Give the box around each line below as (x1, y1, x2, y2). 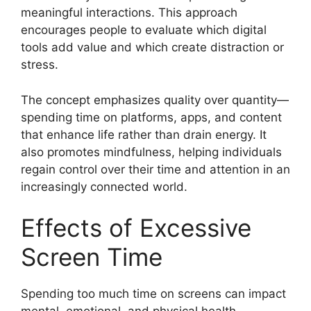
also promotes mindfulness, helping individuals (21, 144, 282, 159)
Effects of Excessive (21, 213, 251, 242)
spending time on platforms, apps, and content (21, 110, 282, 124)
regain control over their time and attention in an (21, 162, 290, 176)
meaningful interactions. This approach (21, 6, 237, 19)
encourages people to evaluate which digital (21, 23, 267, 37)
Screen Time (21, 242, 162, 271)
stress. (21, 58, 58, 72)
